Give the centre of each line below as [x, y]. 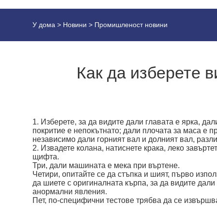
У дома [44, 25]
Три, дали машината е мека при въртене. [106, 165]
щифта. [46, 156]
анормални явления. [70, 191]
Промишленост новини [131, 25]
